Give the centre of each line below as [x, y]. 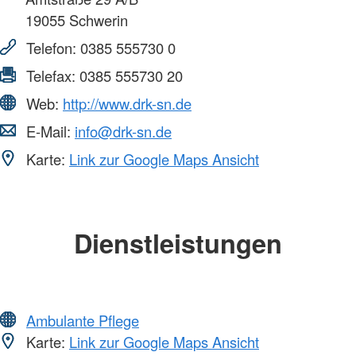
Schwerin [97, 20]
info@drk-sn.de [123, 132]
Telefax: [51, 76]
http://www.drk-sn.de [127, 104]
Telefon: [51, 48]
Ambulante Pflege [83, 320]
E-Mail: [48, 132]
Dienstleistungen [178, 243]
